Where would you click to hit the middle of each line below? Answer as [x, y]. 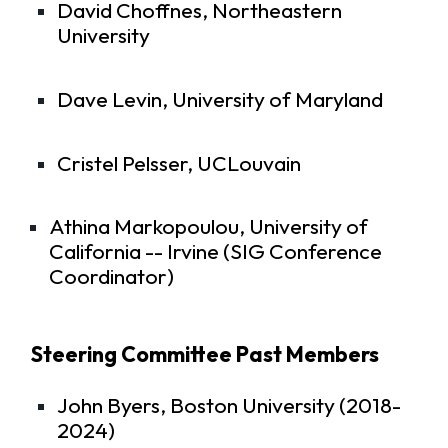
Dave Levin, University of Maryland [220, 99]
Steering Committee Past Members [204, 354]
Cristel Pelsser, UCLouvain [179, 163]
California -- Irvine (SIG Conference [216, 252]
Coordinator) [112, 277]
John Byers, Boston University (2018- [229, 405]
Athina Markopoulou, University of [209, 227]
